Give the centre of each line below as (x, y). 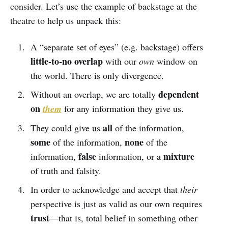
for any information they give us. (122, 108)
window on (176, 61)
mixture (179, 156)
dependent (178, 94)
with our (121, 61)
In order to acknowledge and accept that (105, 189)
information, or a (130, 156)
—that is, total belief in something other (123, 218)
